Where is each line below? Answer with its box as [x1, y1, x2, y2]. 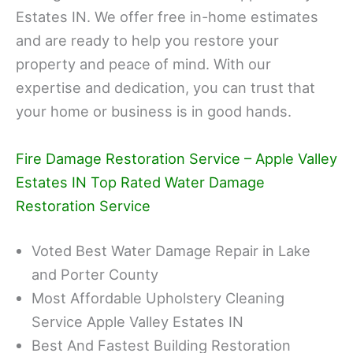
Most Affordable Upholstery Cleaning [32, 288, 284, 307]
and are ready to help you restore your [16, 32, 279, 50]
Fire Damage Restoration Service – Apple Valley [16, 149, 337, 167]
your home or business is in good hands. [16, 102, 292, 121]
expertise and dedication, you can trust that [16, 79, 315, 97]
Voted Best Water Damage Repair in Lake [32, 241, 310, 259]
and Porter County [32, 265, 158, 283]
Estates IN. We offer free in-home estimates [16, 8, 318, 26]
